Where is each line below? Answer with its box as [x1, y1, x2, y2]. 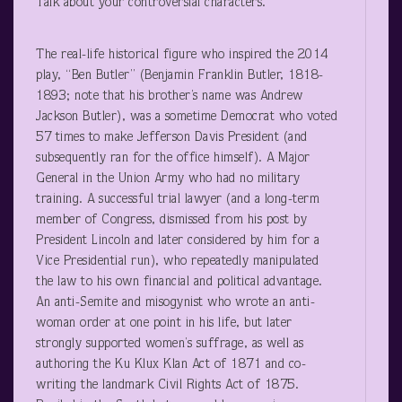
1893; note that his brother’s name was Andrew [36, 89, 303, 103]
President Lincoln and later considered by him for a [36, 233, 320, 248]
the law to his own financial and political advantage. [36, 275, 323, 289]
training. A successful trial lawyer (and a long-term [36, 192, 319, 206]
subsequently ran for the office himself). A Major [36, 151, 310, 165]
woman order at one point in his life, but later [36, 316, 293, 330]
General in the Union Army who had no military [36, 171, 301, 186]
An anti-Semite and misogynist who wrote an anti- [36, 295, 315, 310]
